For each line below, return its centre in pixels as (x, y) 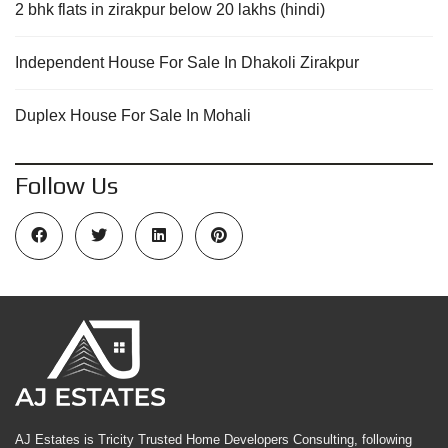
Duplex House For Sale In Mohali (133, 115)
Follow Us (66, 185)
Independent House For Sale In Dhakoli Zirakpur (187, 62)
